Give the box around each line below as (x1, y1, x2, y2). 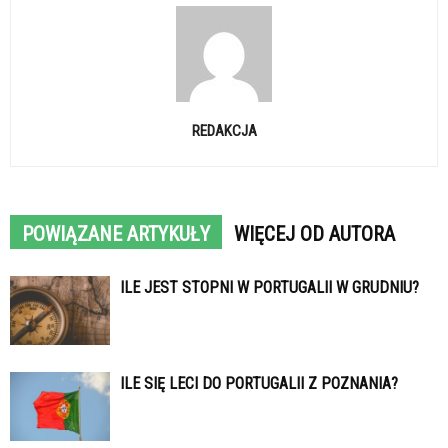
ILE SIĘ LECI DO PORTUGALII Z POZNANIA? (120, 374, 398, 394)
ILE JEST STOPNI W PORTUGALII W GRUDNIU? (120, 278, 419, 298)
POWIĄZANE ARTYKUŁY (22, 222, 210, 247)
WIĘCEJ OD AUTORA (234, 222, 395, 247)
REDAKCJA (191, 122, 257, 141)
